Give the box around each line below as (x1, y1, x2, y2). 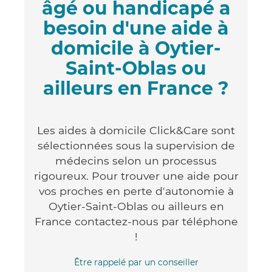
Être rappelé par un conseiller (73, 256, 199, 268)
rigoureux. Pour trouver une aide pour (33, 169, 239, 182)
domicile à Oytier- (51, 36, 221, 59)
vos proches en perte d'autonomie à (38, 184, 234, 197)
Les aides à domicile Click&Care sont (37, 123, 235, 137)
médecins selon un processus (55, 154, 217, 167)
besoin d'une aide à (43, 16, 229, 39)
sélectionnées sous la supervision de (37, 138, 235, 152)
